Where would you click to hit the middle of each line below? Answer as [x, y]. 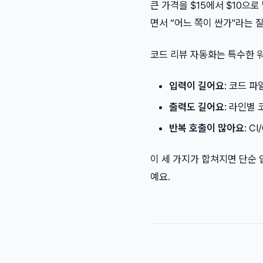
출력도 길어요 [197, 107]
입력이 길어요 [197, 86]
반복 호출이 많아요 [207, 128]
